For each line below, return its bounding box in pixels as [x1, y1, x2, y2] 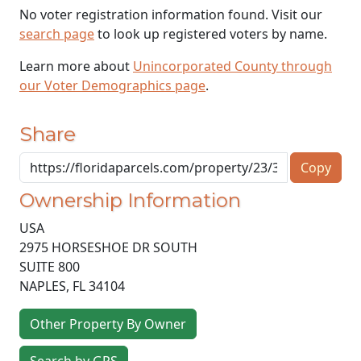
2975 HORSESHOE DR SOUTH [19, 239, 197, 257]
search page [19, 24, 94, 43]
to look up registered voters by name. [94, 24, 327, 43]
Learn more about [19, 56, 133, 75]
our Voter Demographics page [19, 76, 205, 94]
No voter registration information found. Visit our [19, 5, 322, 23]
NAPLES [19, 277, 66, 296]
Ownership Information [19, 189, 241, 213]
